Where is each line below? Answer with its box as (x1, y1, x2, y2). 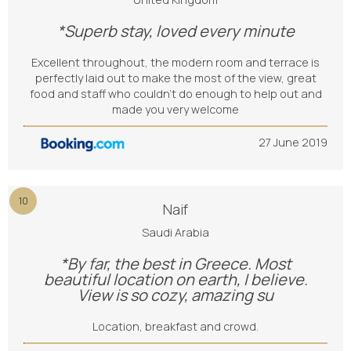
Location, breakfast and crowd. (92, 319, 259, 334)
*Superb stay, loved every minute (56, 20, 295, 42)
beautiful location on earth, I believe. (43, 269, 308, 290)
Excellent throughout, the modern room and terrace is (31, 55, 320, 70)
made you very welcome (112, 102, 239, 117)
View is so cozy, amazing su (78, 284, 273, 306)
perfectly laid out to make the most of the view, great (34, 71, 317, 85)
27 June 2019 (259, 135, 327, 150)
